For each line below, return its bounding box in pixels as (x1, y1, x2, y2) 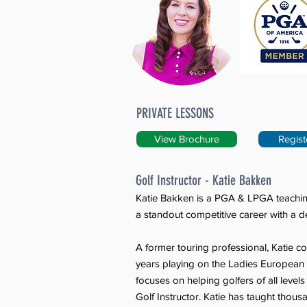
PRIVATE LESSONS (136, 105, 214, 121)
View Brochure (154, 133, 219, 145)
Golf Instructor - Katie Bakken (136, 172, 271, 188)
